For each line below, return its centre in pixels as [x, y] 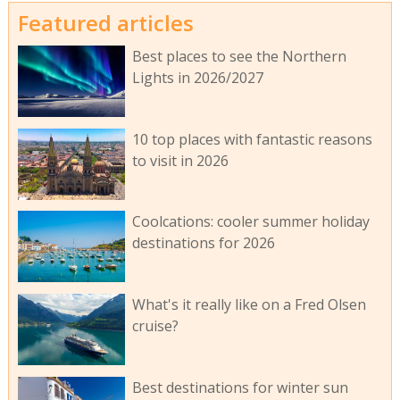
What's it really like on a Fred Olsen [249, 305]
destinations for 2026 [203, 243]
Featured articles [105, 23]
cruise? [155, 326]
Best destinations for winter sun [240, 388]
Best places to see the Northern [239, 56]
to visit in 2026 [180, 160]
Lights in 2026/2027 [197, 77]
